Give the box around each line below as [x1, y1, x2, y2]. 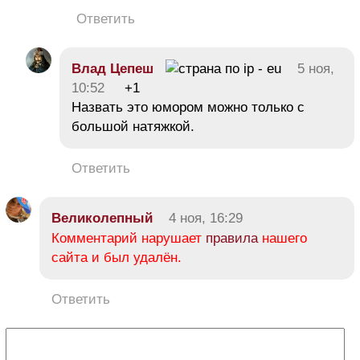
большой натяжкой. [72, 118, 194, 134]
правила [206, 230, 258, 246]
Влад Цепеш [72, 60, 153, 76]
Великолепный [51, 210, 153, 226]
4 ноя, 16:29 [169, 210, 243, 226]
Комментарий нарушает [51, 230, 206, 246]
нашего [258, 230, 307, 246]
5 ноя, [297, 60, 334, 76]
